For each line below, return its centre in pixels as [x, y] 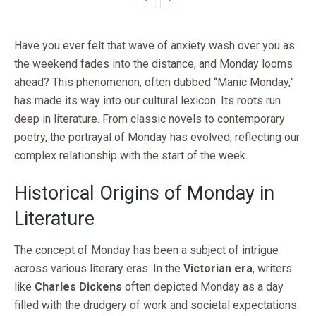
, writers [272, 269]
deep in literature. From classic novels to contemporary [150, 119]
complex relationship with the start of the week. [131, 155]
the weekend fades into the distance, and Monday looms [153, 63]
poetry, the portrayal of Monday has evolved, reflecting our [157, 137]
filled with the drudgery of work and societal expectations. [157, 305]
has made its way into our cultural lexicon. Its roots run [147, 100]
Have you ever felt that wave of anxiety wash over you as [154, 45]
